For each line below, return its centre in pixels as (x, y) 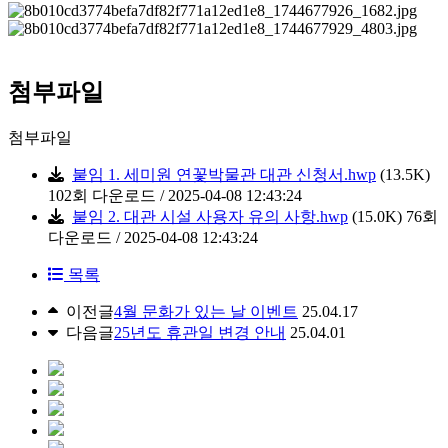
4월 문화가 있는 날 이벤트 (206, 311)
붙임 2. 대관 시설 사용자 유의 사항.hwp (210, 216)
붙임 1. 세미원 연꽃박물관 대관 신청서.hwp (224, 174)
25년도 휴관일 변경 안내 (200, 332)
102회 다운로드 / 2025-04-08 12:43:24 (175, 195)
